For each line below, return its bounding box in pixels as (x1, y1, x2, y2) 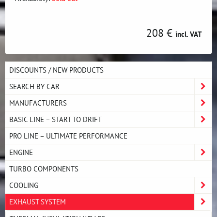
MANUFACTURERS (9, 98, 67, 108)
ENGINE (9, 147, 33, 157)
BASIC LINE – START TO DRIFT (9, 114, 102, 124)
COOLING (9, 180, 38, 190)
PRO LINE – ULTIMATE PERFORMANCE (9, 131, 127, 140)
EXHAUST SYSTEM (9, 197, 66, 206)
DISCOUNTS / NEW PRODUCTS (9, 65, 104, 75)
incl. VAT (175, 29, 202, 39)
